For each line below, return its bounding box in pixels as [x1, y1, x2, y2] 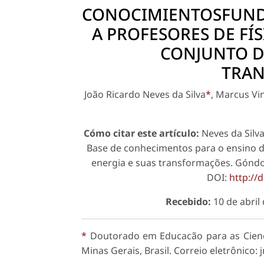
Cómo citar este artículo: [84, 127, 200, 140]
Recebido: [165, 195, 211, 209]
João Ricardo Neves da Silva [84, 88, 206, 101]
